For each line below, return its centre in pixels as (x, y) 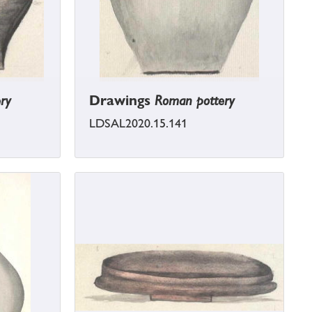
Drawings (122, 101)
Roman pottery (195, 101)
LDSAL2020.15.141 (138, 124)
